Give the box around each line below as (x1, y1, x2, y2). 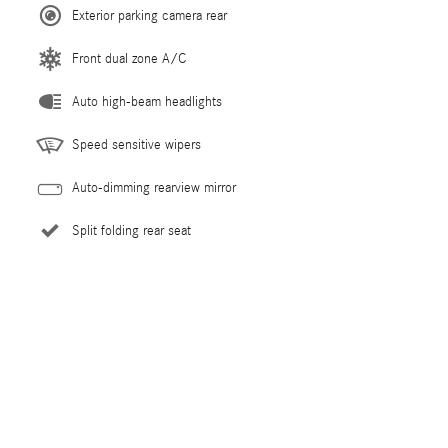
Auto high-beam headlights (72, 93, 222, 110)
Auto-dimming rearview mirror (72, 179, 236, 196)
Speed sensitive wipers (72, 136, 201, 153)
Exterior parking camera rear (72, 7, 227, 24)
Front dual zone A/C (72, 50, 186, 67)
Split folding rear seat (72, 222, 191, 239)
